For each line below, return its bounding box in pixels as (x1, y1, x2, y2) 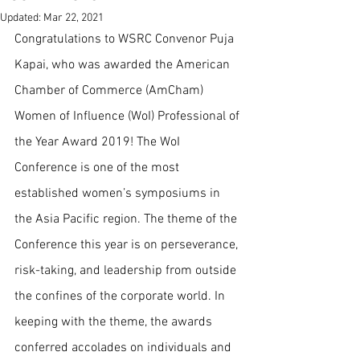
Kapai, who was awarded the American (14, 57, 233, 73)
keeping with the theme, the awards (14, 314, 215, 330)
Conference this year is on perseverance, (14, 237, 241, 253)
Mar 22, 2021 (43, 11, 104, 25)
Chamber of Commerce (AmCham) (14, 83, 207, 99)
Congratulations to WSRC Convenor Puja (14, 31, 237, 47)
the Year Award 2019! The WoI (14, 134, 183, 150)
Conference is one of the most (14, 160, 182, 176)
